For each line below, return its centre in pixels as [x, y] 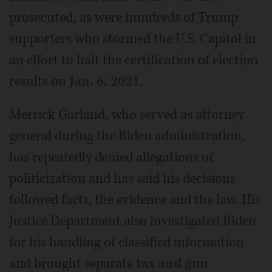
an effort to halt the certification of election [134, 60]
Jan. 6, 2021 [104, 81]
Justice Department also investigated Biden [133, 221]
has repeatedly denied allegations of [111, 157]
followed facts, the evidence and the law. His [135, 199]
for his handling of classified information [127, 242]
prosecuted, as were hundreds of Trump [124, 17]
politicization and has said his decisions [122, 178]
